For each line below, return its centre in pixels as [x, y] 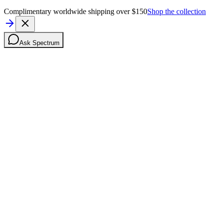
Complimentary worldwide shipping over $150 [76, 11]
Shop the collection [177, 11]
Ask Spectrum [39, 43]
